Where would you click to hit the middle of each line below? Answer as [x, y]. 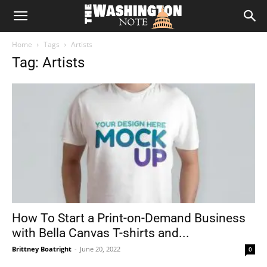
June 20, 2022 [100, 249]
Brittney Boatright [42, 249]
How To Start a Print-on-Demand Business [129, 218]
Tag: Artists [48, 63]
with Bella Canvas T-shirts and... [101, 233]
